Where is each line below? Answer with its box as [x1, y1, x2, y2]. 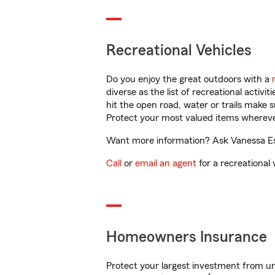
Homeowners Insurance [106, 230, 267, 245]
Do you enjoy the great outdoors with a [106, 74, 272, 84]
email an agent [135, 158, 196, 168]
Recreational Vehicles [106, 43, 252, 58]
